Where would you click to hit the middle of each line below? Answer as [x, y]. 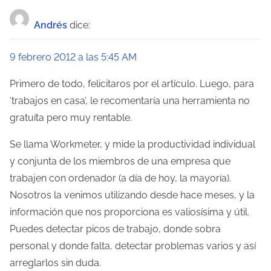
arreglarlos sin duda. [55, 263]
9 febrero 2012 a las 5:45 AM [73, 57]
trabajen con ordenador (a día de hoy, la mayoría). [120, 178]
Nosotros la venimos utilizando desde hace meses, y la [132, 195]
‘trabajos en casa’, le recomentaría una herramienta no [130, 100]
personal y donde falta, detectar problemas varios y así [133, 246]
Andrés [51, 25]
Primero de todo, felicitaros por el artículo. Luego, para [132, 83]
